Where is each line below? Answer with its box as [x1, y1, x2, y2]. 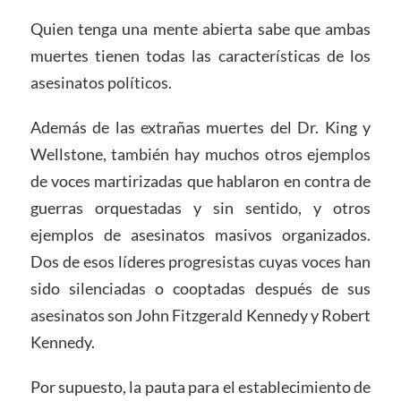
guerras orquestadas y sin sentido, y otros [30, 198, 371, 218]
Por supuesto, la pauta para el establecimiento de [30, 377, 371, 397]
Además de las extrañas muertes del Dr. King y [30, 117, 371, 138]
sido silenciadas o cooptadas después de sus [30, 278, 371, 299]
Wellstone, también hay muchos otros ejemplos [30, 144, 371, 165]
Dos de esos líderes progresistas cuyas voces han [30, 252, 371, 272]
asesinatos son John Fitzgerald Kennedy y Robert [30, 305, 371, 326]
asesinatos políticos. [30, 73, 172, 93]
